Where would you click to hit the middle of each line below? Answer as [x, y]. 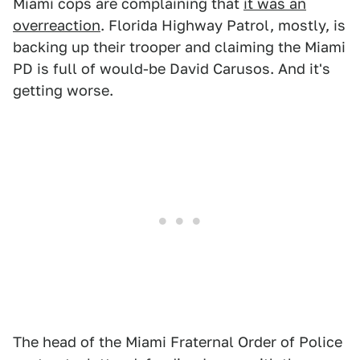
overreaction [57, 25]
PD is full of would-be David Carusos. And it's [172, 69]
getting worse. [63, 90]
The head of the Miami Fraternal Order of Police [178, 342]
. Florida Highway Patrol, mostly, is [223, 25]
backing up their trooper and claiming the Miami [179, 47]
